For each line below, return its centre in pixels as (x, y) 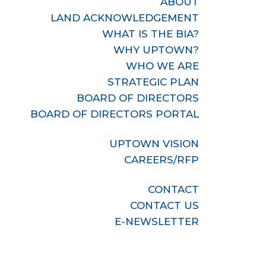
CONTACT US (165, 205)
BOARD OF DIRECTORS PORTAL (115, 114)
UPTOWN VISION (154, 144)
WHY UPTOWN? (156, 50)
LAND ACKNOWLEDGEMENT (125, 18)
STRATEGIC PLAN (153, 82)
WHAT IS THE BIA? (151, 34)
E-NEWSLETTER (157, 221)
